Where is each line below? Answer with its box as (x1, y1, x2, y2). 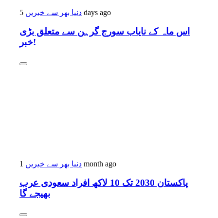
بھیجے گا (19, 188, 50, 199)
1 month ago (82, 159, 116, 168)
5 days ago (82, 8, 111, 17)
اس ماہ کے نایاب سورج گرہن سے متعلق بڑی (19, 26, 190, 37)
